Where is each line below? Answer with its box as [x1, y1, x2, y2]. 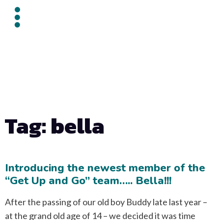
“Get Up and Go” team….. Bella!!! [5, 173, 171, 188]
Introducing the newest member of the [5, 161, 205, 175]
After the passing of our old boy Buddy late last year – [5, 196, 207, 207]
